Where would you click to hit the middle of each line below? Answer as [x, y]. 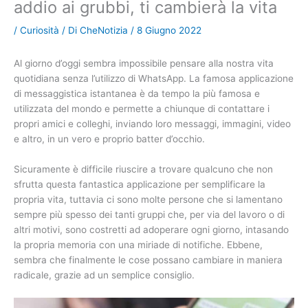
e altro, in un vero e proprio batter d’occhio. [109, 139]
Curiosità [40, 30]
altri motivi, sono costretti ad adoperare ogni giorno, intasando [151, 229]
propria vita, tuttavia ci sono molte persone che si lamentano [148, 199]
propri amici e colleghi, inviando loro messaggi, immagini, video [152, 124]
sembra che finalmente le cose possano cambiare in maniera [148, 260]
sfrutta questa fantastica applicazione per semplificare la [140, 184]
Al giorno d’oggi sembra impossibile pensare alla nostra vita [144, 64]
